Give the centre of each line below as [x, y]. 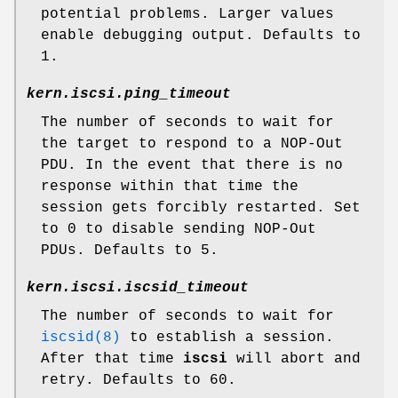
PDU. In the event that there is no [192, 166]
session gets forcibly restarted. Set [201, 208]
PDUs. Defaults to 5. [130, 251]
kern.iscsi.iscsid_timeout [138, 288]
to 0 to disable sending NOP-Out [179, 230]
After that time [112, 359]
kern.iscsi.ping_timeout [129, 95]
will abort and [294, 359]
